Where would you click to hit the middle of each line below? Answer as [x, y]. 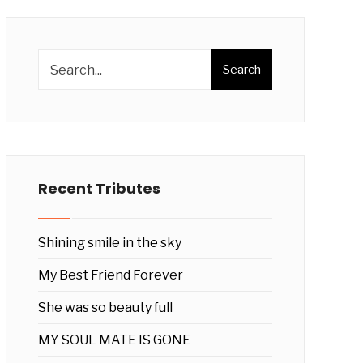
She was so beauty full [105, 307]
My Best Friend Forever [110, 275]
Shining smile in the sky [109, 243]
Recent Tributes [99, 188]
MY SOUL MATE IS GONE [114, 340]
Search [241, 69]
